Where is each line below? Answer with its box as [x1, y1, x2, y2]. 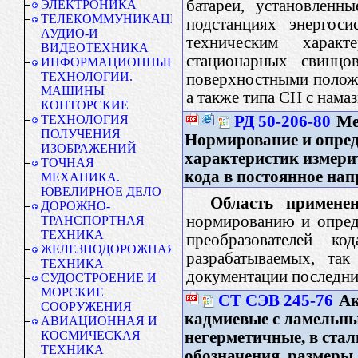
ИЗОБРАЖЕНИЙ [41, 141, 137, 155]
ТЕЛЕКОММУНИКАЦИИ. [41, 12, 193, 26]
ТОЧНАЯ [41, 156, 94, 169]
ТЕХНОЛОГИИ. [41, 70, 133, 83]
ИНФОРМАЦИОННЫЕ [41, 55, 175, 69]
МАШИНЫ [41, 84, 105, 97]
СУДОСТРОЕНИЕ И [41, 271, 157, 284]
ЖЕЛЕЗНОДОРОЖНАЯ [41, 242, 176, 256]
